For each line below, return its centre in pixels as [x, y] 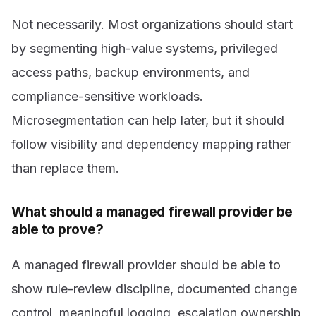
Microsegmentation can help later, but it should [148, 120]
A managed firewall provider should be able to [146, 265]
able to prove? [57, 229]
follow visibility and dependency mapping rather [151, 144]
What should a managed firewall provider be [152, 211]
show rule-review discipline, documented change [154, 289]
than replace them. [65, 168]
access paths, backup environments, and [130, 72]
